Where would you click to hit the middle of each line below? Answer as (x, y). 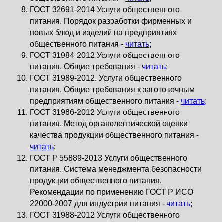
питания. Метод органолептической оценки (109, 124)
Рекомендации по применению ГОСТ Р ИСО (111, 192)
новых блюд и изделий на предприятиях (103, 32)
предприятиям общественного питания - (105, 101)
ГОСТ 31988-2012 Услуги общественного (105, 215)
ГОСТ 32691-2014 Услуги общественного (105, 10)
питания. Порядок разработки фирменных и (111, 21)
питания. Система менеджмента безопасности (116, 169)
